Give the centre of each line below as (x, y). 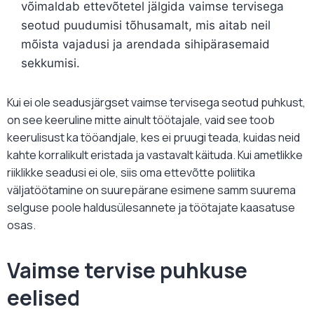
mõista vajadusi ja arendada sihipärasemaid (145, 45)
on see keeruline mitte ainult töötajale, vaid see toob (141, 120)
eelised (43, 298)
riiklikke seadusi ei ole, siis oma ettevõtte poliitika (131, 173)
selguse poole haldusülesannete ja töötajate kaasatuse (151, 208)
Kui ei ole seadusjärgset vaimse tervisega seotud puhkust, (156, 103)
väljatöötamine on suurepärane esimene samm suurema (151, 190)
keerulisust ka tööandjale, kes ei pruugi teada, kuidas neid (153, 138)
